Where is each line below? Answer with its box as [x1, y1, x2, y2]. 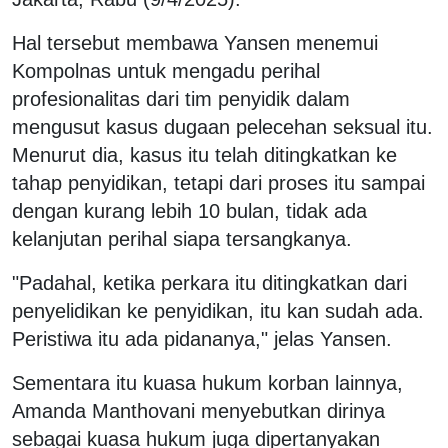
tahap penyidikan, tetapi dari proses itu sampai [12, 171, 425, 194]
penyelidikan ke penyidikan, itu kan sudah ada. [12, 299, 424, 322]
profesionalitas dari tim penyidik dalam [12, 87, 350, 110]
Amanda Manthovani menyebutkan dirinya [12, 399, 385, 422]
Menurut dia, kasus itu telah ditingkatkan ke [12, 143, 397, 166]
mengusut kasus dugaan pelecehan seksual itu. [12, 115, 433, 138]
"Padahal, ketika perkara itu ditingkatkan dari [12, 271, 407, 294]
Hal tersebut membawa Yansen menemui [12, 31, 378, 54]
